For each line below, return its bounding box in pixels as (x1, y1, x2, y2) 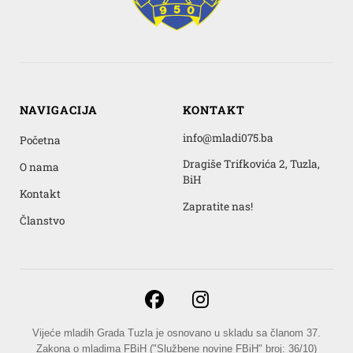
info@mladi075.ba (182, 130, 273, 145)
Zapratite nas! (182, 199, 253, 214)
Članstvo (20, 213, 65, 228)
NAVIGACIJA (20, 102, 98, 117)
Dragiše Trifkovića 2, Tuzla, (182, 157, 320, 172)
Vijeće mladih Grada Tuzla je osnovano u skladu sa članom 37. (32, 326, 321, 339)
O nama (20, 159, 59, 174)
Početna (20, 132, 61, 147)
